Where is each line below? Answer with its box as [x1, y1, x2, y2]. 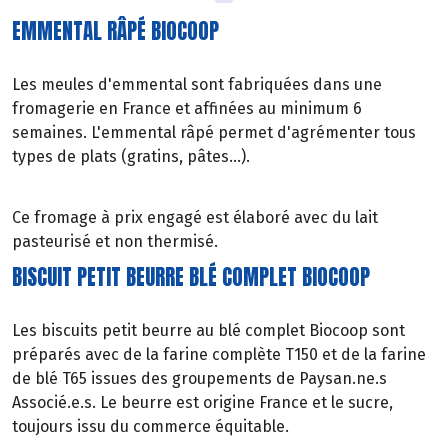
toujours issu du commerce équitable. [12, 417, 289, 437]
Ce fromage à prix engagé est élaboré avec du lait [12, 207, 378, 227]
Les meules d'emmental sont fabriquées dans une [12, 74, 382, 94]
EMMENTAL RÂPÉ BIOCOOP [12, 16, 219, 48]
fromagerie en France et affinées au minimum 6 [12, 98, 362, 118]
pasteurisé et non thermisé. [12, 231, 218, 251]
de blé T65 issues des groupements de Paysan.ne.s [12, 369, 387, 389]
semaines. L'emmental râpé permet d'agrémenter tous [12, 122, 416, 142]
